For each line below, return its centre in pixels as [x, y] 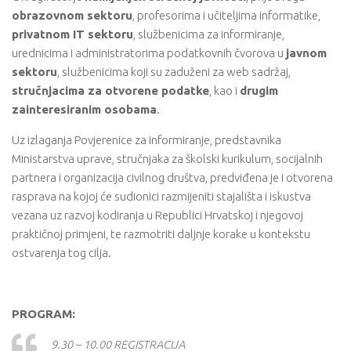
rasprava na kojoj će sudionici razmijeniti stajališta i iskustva [161, 196]
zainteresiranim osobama [84, 109]
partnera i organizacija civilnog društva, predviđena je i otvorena [172, 177]
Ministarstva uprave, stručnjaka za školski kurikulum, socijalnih [167, 158]
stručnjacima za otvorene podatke [110, 90]
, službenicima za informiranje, [209, 34]
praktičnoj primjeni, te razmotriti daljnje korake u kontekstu [161, 233]
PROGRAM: [43, 313]
